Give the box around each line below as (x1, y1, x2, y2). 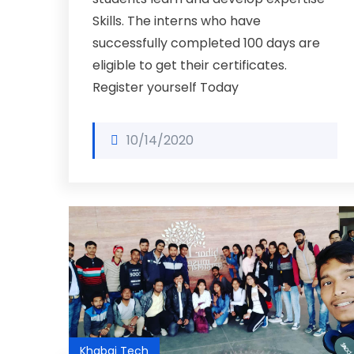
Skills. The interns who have (92, 12, 261, 30)
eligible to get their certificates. (92, 56, 287, 74)
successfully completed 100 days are (92, 34, 320, 52)
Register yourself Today (92, 78, 239, 96)
